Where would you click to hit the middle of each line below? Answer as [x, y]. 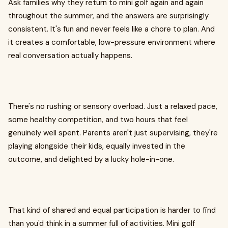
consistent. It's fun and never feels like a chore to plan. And [111, 29]
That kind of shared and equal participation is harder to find [112, 210]
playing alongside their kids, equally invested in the [97, 146]
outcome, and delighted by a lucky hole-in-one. [91, 160]
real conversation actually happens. [70, 56]
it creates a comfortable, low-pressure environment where [112, 42]
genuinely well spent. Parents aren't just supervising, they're [113, 133]
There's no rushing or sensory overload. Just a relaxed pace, [113, 107]
